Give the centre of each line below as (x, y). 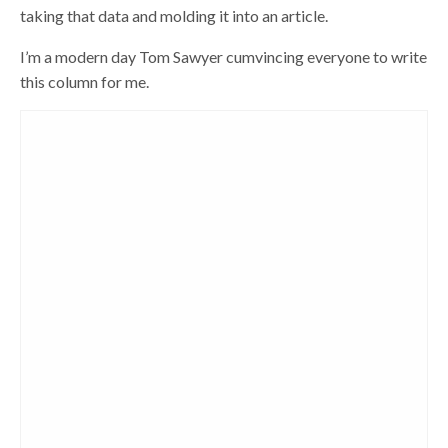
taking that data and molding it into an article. (174, 15)
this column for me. (85, 81)
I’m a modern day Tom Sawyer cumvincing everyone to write (224, 56)
